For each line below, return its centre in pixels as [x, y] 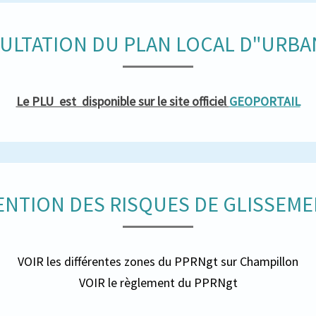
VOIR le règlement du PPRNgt [158, 282]
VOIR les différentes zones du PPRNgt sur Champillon [158, 261]
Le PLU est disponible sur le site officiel [122, 101]
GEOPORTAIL [265, 101]
